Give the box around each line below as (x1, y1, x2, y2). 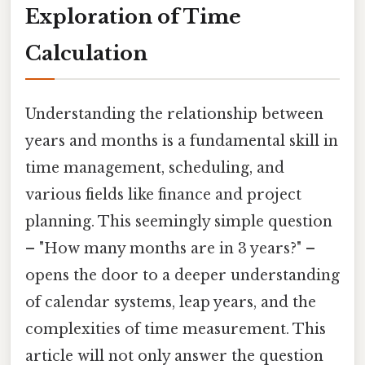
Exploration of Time (25, 4, 241, 29)
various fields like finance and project (25, 185, 301, 204)
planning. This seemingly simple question (25, 212, 332, 231)
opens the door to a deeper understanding (25, 266, 340, 284)
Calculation (25, 41, 147, 65)
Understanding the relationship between (25, 104, 323, 123)
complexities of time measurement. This (25, 319, 326, 338)
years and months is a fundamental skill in (25, 131, 338, 150)
